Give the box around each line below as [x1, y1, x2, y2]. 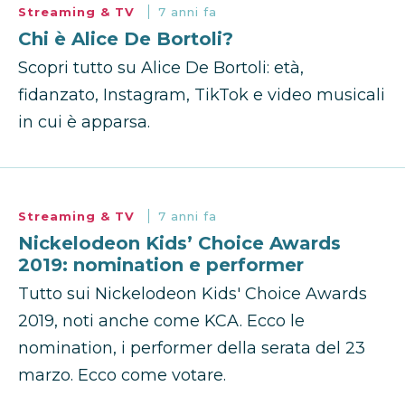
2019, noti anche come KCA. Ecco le [18, 311, 305, 332]
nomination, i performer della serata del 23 [18, 338, 365, 359]
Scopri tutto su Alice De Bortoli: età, [18, 58, 304, 79]
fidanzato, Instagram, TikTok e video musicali [18, 85, 385, 106]
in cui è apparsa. [18, 112, 150, 133]
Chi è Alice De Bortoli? [18, 28, 233, 51]
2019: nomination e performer [18, 254, 304, 277]
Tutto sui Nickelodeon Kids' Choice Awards [18, 284, 367, 305]
